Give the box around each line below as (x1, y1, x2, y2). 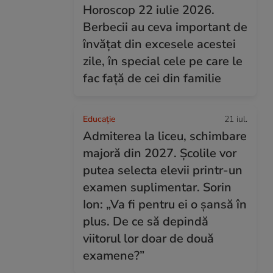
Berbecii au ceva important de (83, 19, 247, 35)
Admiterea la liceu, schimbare (83, 128, 247, 144)
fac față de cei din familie (83, 70, 221, 87)
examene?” (83, 247, 144, 264)
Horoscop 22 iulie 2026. (83, 2, 214, 18)
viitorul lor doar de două (83, 230, 214, 247)
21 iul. (224, 113, 247, 125)
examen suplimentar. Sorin (83, 179, 232, 196)
